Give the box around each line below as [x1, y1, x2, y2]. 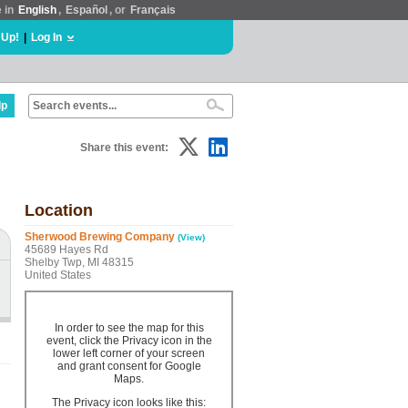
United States [25, 269, 91, 281]
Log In [31, 31, 62, 44]
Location [25, 201, 93, 219]
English [18, 4, 56, 16]
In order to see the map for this [54, 321, 204, 334]
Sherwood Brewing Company [25, 230, 175, 243]
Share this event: [80, 141, 168, 154]
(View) [178, 232, 205, 242]
